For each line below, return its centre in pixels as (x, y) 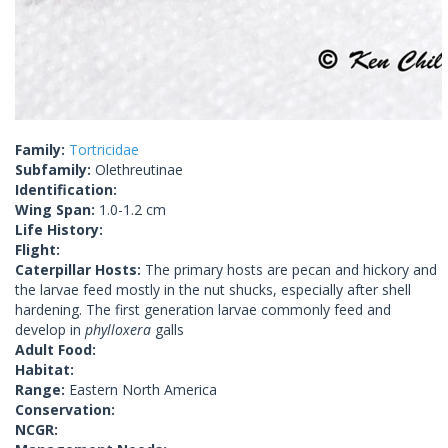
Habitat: (44, 370)
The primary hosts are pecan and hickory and (291, 270)
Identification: (66, 190)
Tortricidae (104, 150)
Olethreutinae (139, 170)
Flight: (37, 250)
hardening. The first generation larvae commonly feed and (203, 310)
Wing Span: (57, 210)
